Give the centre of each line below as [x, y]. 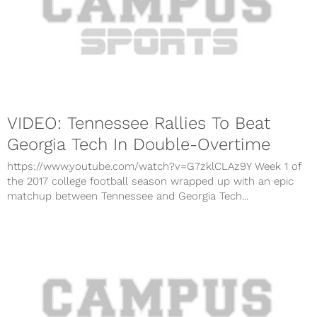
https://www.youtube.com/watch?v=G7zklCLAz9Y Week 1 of [154, 167]
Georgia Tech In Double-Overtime [139, 145]
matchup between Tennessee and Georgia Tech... [128, 196]
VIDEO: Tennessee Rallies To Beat [139, 123]
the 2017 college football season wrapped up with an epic [150, 181]
